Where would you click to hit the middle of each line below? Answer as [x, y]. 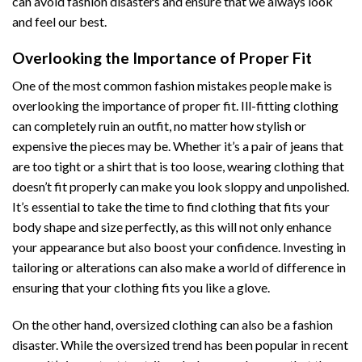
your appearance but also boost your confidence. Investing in [179, 247]
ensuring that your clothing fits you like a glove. [141, 288]
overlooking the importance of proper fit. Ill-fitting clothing [175, 106]
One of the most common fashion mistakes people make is [172, 86]
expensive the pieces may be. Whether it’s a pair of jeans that [178, 146]
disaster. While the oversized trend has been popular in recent [180, 345]
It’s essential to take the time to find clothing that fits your [171, 207]
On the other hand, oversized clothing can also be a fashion [173, 325]
